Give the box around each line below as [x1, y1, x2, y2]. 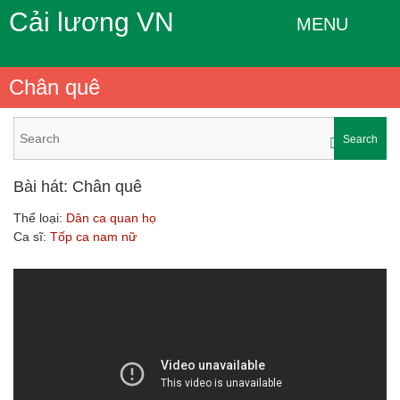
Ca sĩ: [13, 229, 50, 244]
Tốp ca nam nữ [50, 229, 137, 244]
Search [343, 133, 378, 146]
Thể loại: [13, 211, 66, 225]
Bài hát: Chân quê [13, 178, 142, 196]
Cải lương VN [9, 7, 174, 37]
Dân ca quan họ [66, 211, 156, 225]
